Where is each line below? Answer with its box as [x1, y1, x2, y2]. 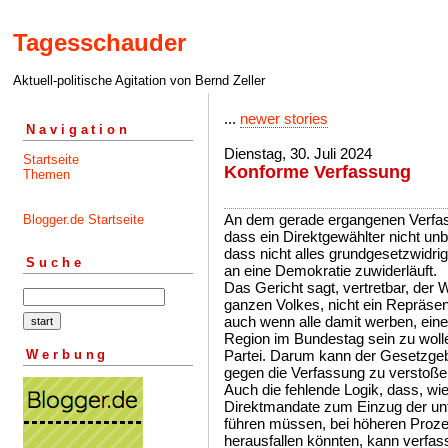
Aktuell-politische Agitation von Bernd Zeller [13, 73, 265, 89]
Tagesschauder [13, 29, 186, 57]
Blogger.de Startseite [23, 211, 144, 227]
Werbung [26, 346, 110, 362]
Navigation [26, 121, 131, 137]
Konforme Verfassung [224, 162, 411, 182]
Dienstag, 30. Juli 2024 [224, 145, 372, 162]
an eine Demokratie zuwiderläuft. [224, 262, 437, 279]
